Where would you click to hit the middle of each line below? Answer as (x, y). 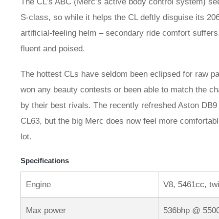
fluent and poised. (53, 49)
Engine (38, 185)
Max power (46, 211)
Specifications (45, 161)
